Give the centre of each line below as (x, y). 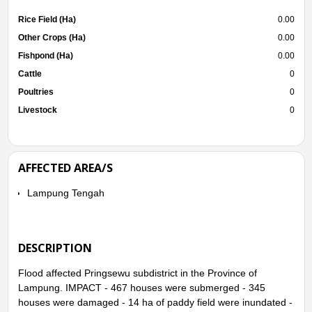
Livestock (37, 110)
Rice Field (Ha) (47, 19)
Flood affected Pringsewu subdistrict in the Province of (137, 273)
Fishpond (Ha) (45, 55)
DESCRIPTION (55, 248)
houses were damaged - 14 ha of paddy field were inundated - (155, 302)
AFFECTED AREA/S (65, 167)
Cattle (30, 73)
